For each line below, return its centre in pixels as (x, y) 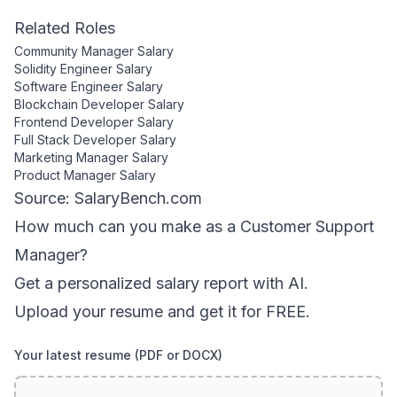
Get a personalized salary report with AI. (161, 283)
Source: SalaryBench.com (108, 198)
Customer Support (307, 226)
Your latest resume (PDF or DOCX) (118, 355)
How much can (72, 226)
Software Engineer (69, 86)
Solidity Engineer (63, 69)
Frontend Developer (74, 122)
